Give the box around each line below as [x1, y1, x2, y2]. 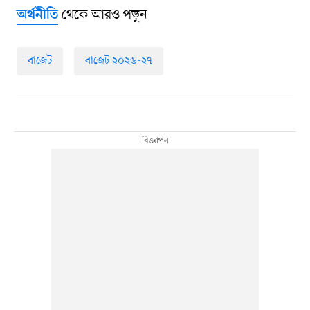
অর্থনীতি [16, 8, 58, 24]
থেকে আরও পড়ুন [57, 6, 147, 25]
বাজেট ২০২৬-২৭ [84, 53, 152, 69]
